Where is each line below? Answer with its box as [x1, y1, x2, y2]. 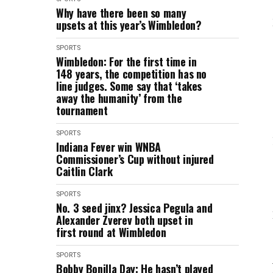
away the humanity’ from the [56, 90, 182, 106]
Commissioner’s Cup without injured [56, 151, 214, 167]
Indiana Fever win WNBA [56, 139, 161, 155]
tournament [56, 102, 108, 118]
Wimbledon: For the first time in [56, 54, 197, 69]
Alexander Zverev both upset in [56, 212, 193, 228]
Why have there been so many [56, 5, 186, 21]
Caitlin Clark [56, 163, 113, 179]
